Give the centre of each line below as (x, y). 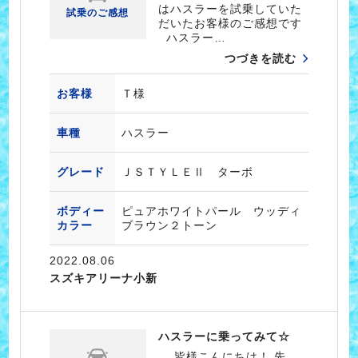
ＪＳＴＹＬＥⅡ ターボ (187, 172)
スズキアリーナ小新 (103, 278)
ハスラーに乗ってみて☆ (225, 337)
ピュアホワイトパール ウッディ (211, 211)
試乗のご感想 (98, 13)
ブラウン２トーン (169, 226)
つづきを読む (261, 59)
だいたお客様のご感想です (231, 24)
